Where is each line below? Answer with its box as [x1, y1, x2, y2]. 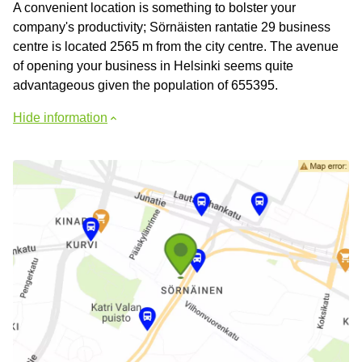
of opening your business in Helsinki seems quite [13, 58, 293, 73]
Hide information [13, 110, 107, 124]
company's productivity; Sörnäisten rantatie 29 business [13, 19, 330, 34]
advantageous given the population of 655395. [13, 78, 278, 92]
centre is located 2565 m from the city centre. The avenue [13, 39, 339, 53]
